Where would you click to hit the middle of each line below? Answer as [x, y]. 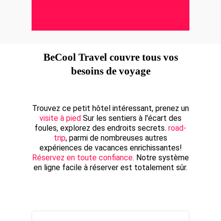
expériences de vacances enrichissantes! [110, 148]
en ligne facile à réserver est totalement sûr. [110, 168]
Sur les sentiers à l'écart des [131, 118]
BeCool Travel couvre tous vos [110, 57]
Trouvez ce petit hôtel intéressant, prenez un [110, 109]
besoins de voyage [110, 71]
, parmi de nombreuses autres [116, 138]
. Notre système [161, 158]
